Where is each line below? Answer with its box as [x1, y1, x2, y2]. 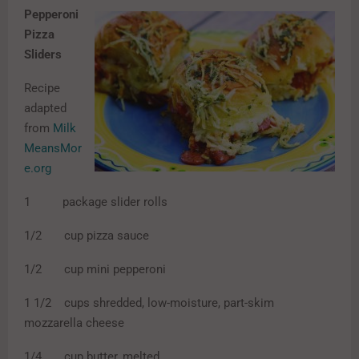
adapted [24, 101, 67, 116]
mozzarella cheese [24, 316, 124, 331]
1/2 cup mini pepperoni [24, 262, 166, 277]
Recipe [24, 81, 60, 96]
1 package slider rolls [24, 195, 167, 210]
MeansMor [24, 141, 82, 156]
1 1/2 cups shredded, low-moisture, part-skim [24, 296, 274, 311]
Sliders [24, 47, 62, 63]
